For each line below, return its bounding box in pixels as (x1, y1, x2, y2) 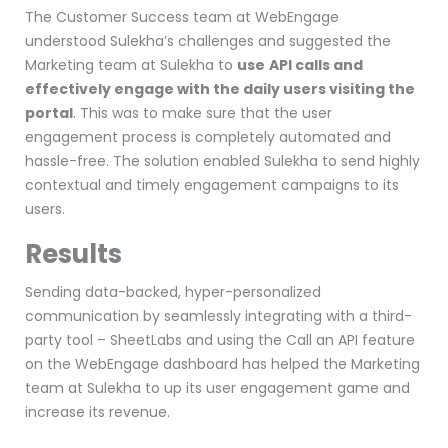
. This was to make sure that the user (73, 103, 332, 123)
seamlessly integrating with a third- (164, 306, 412, 326)
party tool (25, 330, 93, 350)
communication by (25, 306, 164, 326)
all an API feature (297, 330, 415, 350)
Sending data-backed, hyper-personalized (25, 282, 321, 302)
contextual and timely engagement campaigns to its (25, 175, 399, 195)
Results (25, 236, 122, 272)
